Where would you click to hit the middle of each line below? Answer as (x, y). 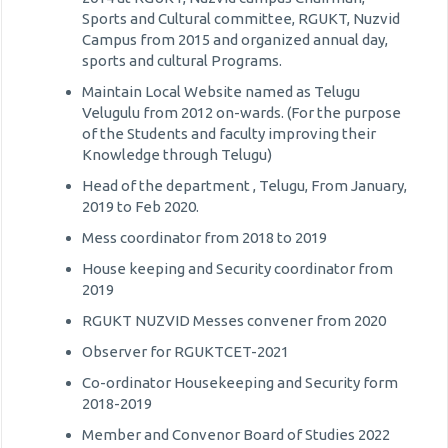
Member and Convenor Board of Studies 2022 (236, 434)
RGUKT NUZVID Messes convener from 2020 (234, 320)
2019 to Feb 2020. (140, 206)
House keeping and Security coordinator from (237, 268)
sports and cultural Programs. (182, 60)
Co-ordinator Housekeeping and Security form (240, 382)
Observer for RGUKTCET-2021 (185, 351)
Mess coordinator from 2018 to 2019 (204, 237)
